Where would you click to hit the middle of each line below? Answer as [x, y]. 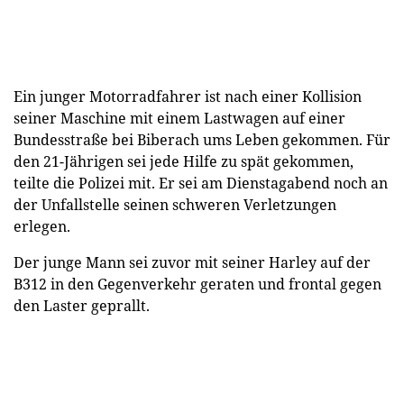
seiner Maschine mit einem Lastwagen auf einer [179, 118]
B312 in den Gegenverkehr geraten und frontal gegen [197, 284]
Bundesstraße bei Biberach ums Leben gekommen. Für [202, 139]
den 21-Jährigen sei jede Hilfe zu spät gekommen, [184, 161]
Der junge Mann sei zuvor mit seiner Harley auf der [192, 262]
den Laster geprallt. [82, 305]
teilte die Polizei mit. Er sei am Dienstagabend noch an [201, 183]
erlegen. [44, 226]
